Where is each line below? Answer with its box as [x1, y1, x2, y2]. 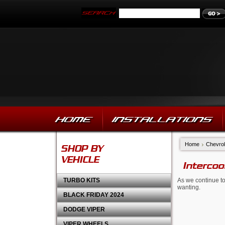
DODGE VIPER [63, 206, 105, 213]
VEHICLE [61, 154, 99, 161]
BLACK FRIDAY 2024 [63, 191, 124, 198]
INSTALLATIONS [113, 114, 211, 124]
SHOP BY [61, 143, 103, 150]
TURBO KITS [63, 177, 100, 184]
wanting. [177, 184, 200, 191]
